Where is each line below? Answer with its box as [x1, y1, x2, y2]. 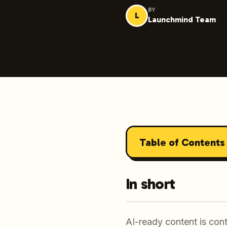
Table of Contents [139, 136, 225, 148]
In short [126, 175, 175, 193]
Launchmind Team [148, 15, 216, 24]
